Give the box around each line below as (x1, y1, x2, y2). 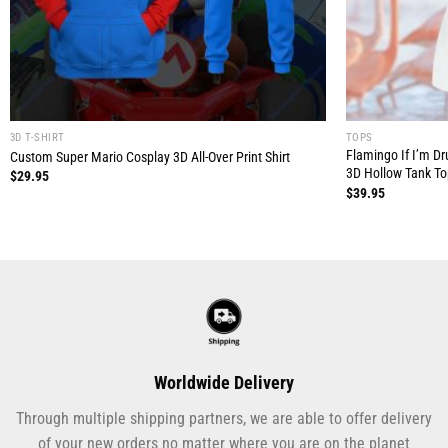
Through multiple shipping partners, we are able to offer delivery (16, 409, 432, 429)
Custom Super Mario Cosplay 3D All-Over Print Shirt (9, 148, 290, 166)
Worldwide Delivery (154, 372, 294, 394)
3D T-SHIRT (9, 131, 65, 145)
